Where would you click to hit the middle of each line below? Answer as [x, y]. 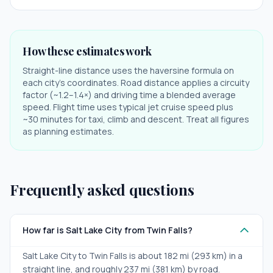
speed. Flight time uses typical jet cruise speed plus [128, 107]
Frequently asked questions [102, 190]
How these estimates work [87, 51]
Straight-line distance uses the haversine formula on [128, 70]
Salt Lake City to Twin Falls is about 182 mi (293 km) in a [133, 256]
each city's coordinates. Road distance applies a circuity [136, 83]
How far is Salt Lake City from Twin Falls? [108, 230]
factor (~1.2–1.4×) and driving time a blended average [129, 95]
